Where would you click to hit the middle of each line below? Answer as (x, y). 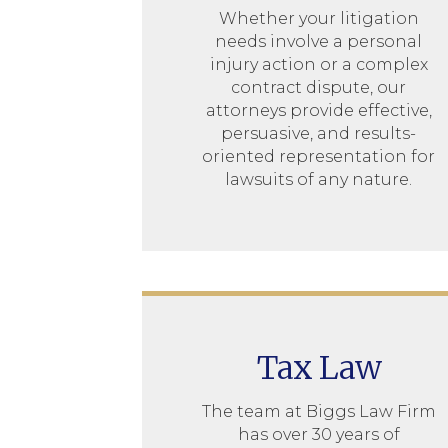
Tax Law (318, 367)
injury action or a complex (318, 64)
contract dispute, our (319, 87)
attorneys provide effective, (318, 110)
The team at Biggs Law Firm (318, 411)
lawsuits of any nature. (319, 179)
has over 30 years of (318, 434)
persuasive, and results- (319, 133)
